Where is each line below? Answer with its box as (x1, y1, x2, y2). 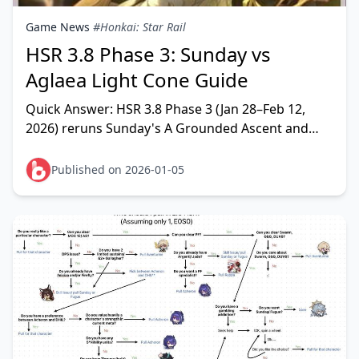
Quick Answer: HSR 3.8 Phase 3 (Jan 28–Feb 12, (26, 100, 305, 118)
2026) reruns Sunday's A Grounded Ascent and (26, 119, 309, 137)
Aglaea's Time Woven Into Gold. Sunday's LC (26, 139, 293, 156)
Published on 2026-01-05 (51, 162, 184, 177)
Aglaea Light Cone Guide (26, 67, 248, 93)
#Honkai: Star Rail (93, 19, 186, 34)
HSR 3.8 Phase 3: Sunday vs (26, 41, 271, 67)
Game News (26, 19, 90, 34)
